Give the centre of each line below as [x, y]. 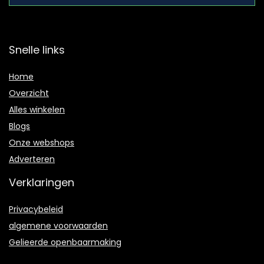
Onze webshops [42, 143]
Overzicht [29, 93]
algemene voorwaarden [58, 226]
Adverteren [32, 159]
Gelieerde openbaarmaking [65, 242]
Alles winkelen [37, 110]
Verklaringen [42, 183]
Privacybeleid [36, 209]
